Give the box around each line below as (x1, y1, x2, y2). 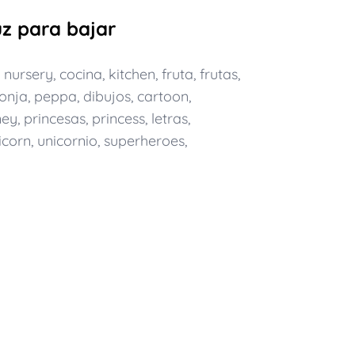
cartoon (136, 87, 189, 105)
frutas (199, 65, 238, 83)
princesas (23, 109, 86, 128)
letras (151, 109, 188, 128)
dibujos (82, 87, 131, 105)
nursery (3, 65, 53, 83)
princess (91, 109, 145, 128)
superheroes (103, 132, 185, 150)
